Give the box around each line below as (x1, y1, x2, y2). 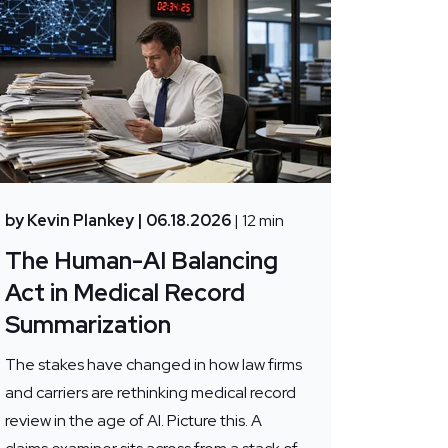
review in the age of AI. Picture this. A (4, 410, 262, 432)
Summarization (4, 309, 171, 341)
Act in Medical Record (4, 277, 245, 309)
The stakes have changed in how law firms (4, 354, 302, 376)
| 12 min (233, 210, 284, 232)
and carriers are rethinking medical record (4, 382, 296, 404)
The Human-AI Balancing (4, 245, 278, 277)
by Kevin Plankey (4, 210, 134, 232)
